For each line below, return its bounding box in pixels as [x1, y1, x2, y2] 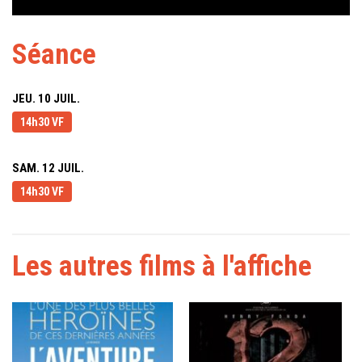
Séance [12, 37, 96, 71]
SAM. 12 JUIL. [12, 160, 84, 175]
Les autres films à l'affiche [12, 249, 312, 283]
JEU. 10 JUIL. [12, 90, 80, 106]
